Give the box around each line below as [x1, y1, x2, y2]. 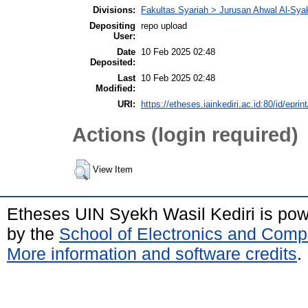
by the [7, 223, 59, 243]
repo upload [141, 20, 187, 31]
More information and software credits [7, 243, 297, 263]
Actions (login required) [72, 123, 298, 146]
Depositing [89, 20, 135, 31]
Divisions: [93, 4, 135, 15]
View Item [93, 164, 133, 175]
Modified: [96, 82, 135, 93]
